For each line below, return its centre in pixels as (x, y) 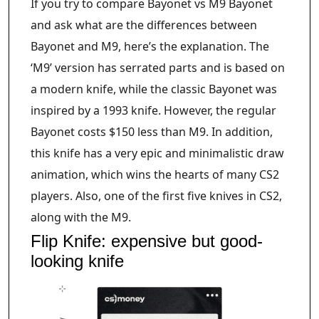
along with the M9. (81, 217)
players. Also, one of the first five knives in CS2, (156, 195)
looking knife (77, 261)
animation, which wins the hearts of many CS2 (155, 174)
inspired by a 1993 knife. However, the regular (153, 110)
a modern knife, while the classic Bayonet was (154, 89)
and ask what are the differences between (144, 25)
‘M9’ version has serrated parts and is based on (158, 67)
